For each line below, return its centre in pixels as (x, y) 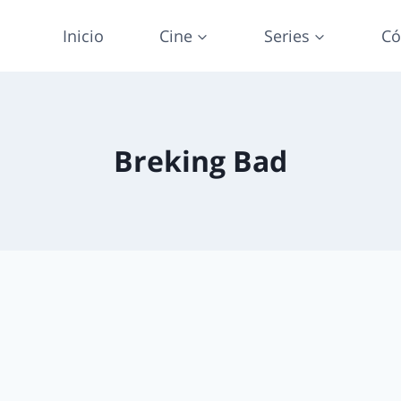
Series (286, 36)
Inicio (83, 36)
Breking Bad (200, 161)
